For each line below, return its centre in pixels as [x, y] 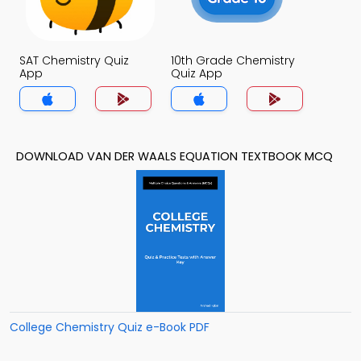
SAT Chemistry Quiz [74, 60]
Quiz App [197, 73]
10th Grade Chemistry [233, 60]
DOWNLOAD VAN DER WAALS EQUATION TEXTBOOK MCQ [174, 156]
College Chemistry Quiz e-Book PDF [110, 327]
